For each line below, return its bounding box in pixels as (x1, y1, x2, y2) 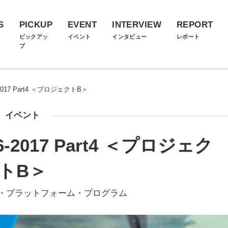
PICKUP (19, 20, 53, 30)
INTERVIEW (112, 20, 161, 30)
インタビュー (112, 34, 147, 40)
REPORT (176, 20, 213, 30)
